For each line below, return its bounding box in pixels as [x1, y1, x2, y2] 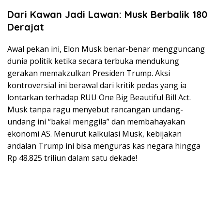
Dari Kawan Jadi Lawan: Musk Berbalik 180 [7, 8, 207, 20]
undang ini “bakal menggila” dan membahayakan [7, 116, 185, 127]
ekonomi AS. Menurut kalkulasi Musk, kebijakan [7, 128, 182, 139]
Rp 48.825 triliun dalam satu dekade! [7, 152, 137, 163]
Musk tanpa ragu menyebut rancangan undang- [7, 104, 183, 115]
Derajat [7, 20, 44, 33]
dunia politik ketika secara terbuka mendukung [7, 55, 179, 66]
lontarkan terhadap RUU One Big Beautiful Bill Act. [7, 92, 191, 103]
